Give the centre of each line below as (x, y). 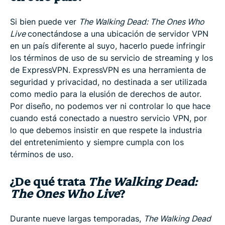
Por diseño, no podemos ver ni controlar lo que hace (110, 106)
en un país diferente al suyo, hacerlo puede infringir (108, 45)
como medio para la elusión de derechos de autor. (106, 94)
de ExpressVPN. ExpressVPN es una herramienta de (108, 70)
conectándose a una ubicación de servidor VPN (118, 33)
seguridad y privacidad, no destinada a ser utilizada (108, 82)
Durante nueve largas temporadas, (77, 218)
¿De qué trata (49, 182)
